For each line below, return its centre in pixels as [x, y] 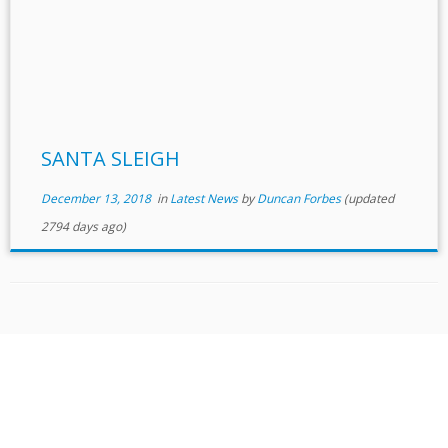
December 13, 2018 [95, 198]
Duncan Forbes [298, 198]
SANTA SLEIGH [110, 158]
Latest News [205, 198]
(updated [367, 198]
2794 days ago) [83, 226]
